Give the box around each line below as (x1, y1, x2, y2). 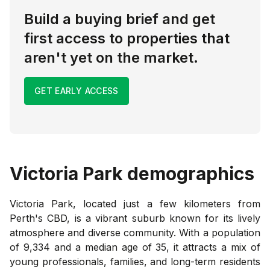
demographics (123, 162, 254, 184)
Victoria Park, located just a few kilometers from (10, 197, 260, 210)
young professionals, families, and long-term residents (10, 255, 260, 268)
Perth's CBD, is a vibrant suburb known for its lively (10, 212, 260, 224)
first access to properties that (24, 29, 230, 47)
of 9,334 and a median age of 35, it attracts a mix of (10, 240, 260, 253)
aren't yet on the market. (24, 48, 198, 66)
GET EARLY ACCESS (34, 85, 119, 96)
